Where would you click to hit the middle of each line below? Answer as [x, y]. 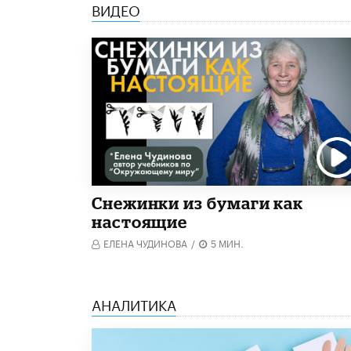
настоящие [140, 221]
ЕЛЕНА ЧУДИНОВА [145, 242]
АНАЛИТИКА [134, 303]
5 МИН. [227, 242]
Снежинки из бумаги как [198, 203]
